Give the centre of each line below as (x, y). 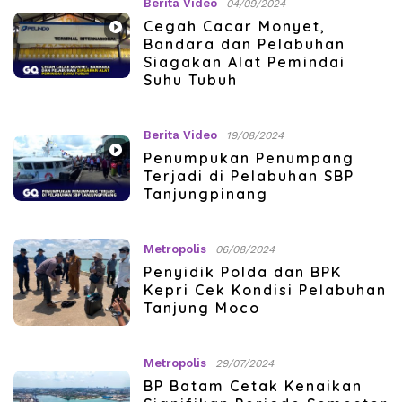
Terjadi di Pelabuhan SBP (249, 175)
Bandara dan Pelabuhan (244, 44)
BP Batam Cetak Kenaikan (253, 386)
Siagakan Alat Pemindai (244, 61)
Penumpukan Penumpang (249, 157)
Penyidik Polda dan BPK (242, 271)
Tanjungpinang (205, 193)
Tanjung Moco (201, 307)
